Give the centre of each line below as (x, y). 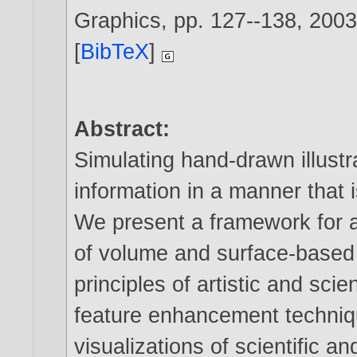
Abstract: (122, 129)
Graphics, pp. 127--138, (192, 21)
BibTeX (115, 52)
